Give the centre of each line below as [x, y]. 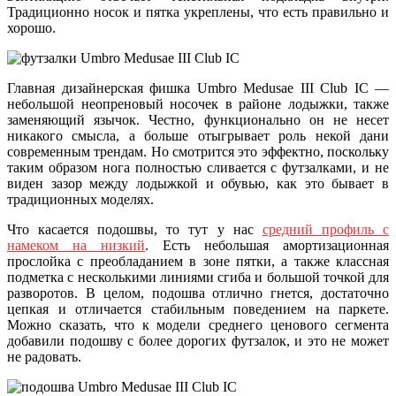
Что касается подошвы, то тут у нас [135, 229]
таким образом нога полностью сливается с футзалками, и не [198, 167]
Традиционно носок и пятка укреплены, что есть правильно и [198, 11]
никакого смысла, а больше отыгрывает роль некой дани [198, 135]
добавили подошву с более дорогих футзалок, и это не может [198, 340]
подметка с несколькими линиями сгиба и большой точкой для [198, 277]
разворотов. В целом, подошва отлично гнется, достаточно [198, 293]
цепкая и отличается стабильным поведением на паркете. [198, 308]
